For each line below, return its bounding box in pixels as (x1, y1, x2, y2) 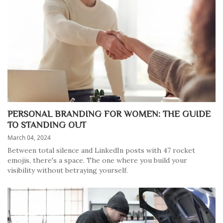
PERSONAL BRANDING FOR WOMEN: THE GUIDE (7, 109, 211, 118)
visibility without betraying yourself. (7, 166, 128, 175)
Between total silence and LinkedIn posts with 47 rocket (7, 146, 195, 155)
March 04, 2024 (7, 133, 51, 142)
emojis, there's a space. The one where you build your (7, 156, 187, 165)
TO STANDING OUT (7, 120, 86, 129)
